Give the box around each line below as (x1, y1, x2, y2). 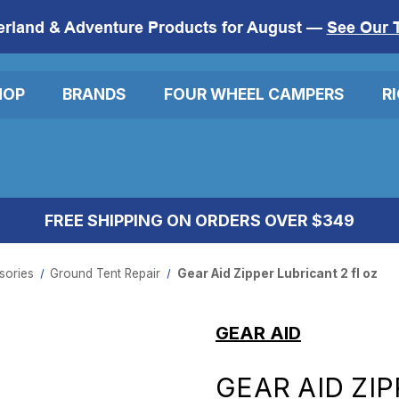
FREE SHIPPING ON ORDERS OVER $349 (45, 210, 354, 230)
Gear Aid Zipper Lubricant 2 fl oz (177, 265, 379, 281)
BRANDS (62, 85, 126, 104)
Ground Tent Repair (50, 265, 161, 281)
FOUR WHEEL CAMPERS (164, 85, 345, 104)
